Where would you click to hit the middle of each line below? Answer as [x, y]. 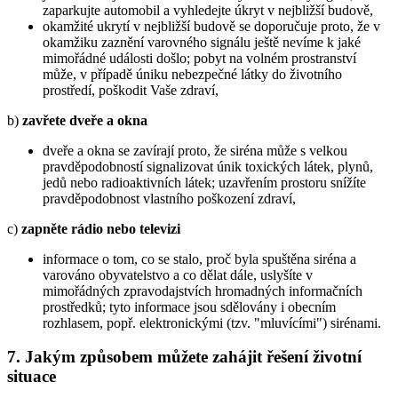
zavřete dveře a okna [85, 120]
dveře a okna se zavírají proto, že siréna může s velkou [195, 150]
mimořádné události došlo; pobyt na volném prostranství [199, 58]
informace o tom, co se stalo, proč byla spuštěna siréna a [199, 259]
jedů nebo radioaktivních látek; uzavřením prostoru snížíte [204, 182]
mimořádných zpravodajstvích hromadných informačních [203, 291]
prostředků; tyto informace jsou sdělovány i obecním [189, 306]
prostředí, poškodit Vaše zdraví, [131, 90]
